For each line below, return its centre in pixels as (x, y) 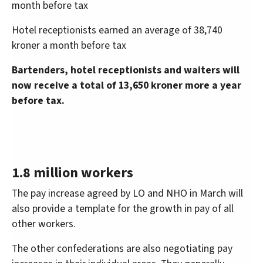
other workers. (44, 224)
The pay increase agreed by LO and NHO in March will (127, 194)
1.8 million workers (73, 173)
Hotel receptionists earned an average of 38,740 (117, 31)
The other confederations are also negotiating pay (122, 249)
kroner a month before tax (69, 46)
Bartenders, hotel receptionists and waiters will (126, 70)
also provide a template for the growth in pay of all (123, 209)
